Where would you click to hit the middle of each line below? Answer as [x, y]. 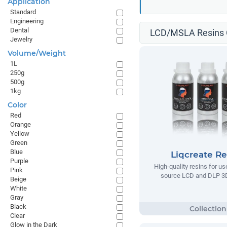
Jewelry [21, 39]
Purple [19, 161]
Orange [21, 124]
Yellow [20, 134]
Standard [23, 12]
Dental [20, 30]
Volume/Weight [37, 53]
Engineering [27, 21]
